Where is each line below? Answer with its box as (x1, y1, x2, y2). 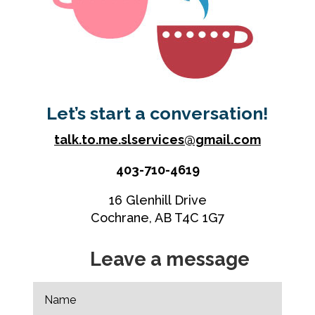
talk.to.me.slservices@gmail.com (54, 131, 261, 147)
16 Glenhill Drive (108, 192, 207, 207)
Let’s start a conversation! (46, 102, 269, 124)
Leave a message (90, 247, 250, 270)
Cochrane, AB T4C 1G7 (90, 210, 225, 225)
